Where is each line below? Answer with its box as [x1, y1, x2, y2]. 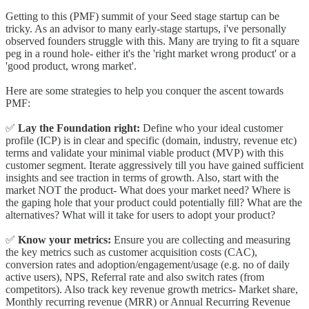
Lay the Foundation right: [18, 121, 140, 134]
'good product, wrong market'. [6, 59, 137, 72]
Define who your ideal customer [140, 121, 283, 134]
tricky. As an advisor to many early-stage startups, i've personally [6, 22, 286, 34]
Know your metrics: [18, 233, 111, 246]
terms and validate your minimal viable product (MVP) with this [6, 146, 283, 159]
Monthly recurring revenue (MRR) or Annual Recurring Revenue [6, 295, 290, 308]
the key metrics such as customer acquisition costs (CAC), [6, 246, 257, 258]
